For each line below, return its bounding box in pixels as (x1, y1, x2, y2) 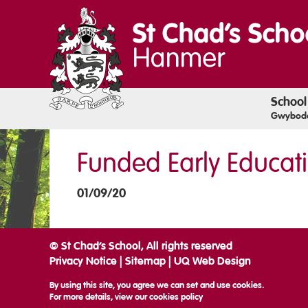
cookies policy (149, 291, 203, 302)
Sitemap (125, 254, 166, 268)
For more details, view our (49, 291, 149, 302)
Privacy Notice (49, 254, 117, 268)
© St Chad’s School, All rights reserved (49, 239, 232, 253)
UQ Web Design (174, 254, 251, 268)
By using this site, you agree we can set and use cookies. (49, 279, 264, 291)
